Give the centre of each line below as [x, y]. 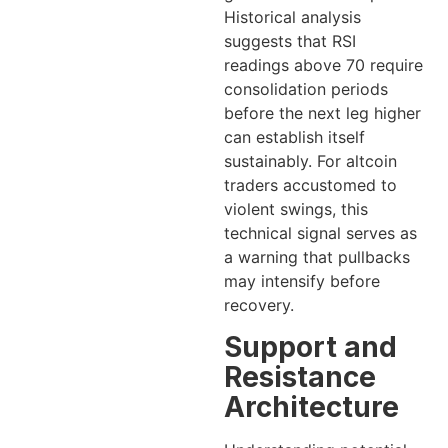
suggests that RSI [290, 41]
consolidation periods [306, 89]
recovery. [259, 305]
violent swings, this [296, 209]
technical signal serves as [320, 233]
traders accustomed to [310, 185]
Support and [310, 346]
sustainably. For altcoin [310, 161]
